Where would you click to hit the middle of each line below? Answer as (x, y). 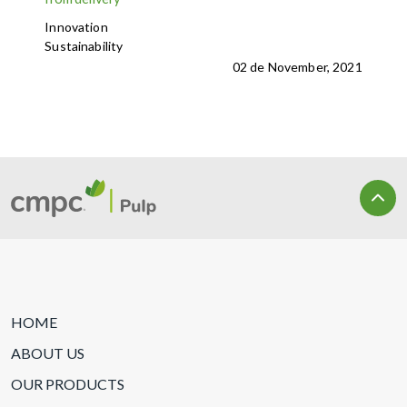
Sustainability (84, 46)
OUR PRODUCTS (68, 383)
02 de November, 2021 (297, 67)
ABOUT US (48, 352)
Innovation (76, 27)
